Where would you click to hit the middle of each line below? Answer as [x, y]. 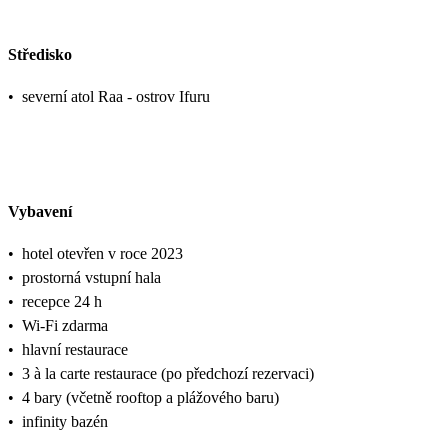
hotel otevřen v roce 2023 [102, 253]
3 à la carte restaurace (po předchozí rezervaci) [168, 373]
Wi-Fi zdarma [65, 325]
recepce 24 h [62, 301]
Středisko [40, 55]
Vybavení [40, 211]
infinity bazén [65, 421]
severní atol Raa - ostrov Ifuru [116, 97]
